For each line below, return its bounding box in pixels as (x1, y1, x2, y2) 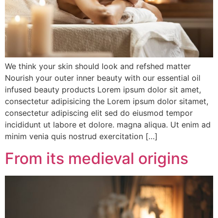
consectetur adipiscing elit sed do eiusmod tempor (5, 108, 193, 118)
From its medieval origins (5, 148, 188, 168)
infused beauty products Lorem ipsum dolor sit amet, (5, 85, 201, 95)
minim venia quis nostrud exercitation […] (5, 131, 158, 142)
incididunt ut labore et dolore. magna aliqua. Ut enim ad (5, 120, 211, 130)
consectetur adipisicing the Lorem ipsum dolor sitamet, (5, 96, 208, 107)
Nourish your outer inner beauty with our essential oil (5, 73, 200, 83)
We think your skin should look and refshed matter (5, 61, 191, 72)
